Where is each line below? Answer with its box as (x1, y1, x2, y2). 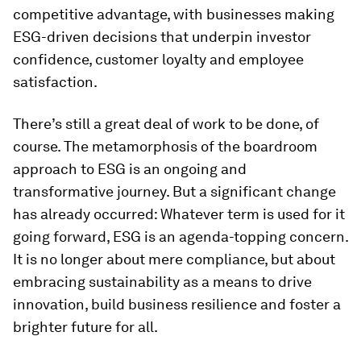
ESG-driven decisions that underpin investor (13, 27, 311, 45)
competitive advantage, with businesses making (13, 5, 334, 23)
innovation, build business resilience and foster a (13, 295, 341, 313)
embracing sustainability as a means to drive (13, 272, 312, 290)
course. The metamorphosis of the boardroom (13, 137, 317, 155)
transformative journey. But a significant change (13, 182, 336, 200)
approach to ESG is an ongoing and (13, 160, 247, 177)
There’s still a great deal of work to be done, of (13, 114, 319, 132)
